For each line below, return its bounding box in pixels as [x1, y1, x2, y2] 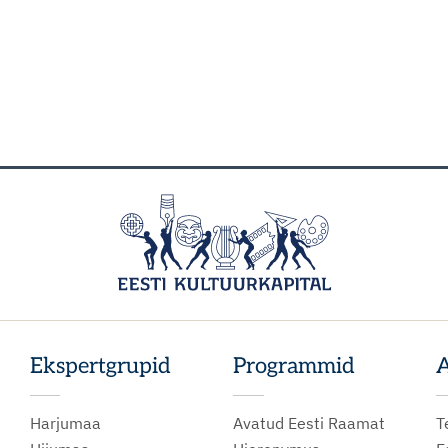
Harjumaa [29, 413, 101, 433]
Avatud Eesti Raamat [233, 413, 385, 433]
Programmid [233, 353, 355, 379]
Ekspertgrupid [29, 353, 171, 379]
